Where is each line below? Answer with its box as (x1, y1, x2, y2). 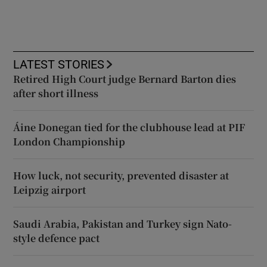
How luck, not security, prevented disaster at (13, 169, 229, 183)
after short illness (13, 86, 99, 101)
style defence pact (13, 231, 100, 246)
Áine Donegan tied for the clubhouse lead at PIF (13, 120, 246, 135)
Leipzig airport (13, 183, 86, 197)
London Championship (13, 135, 126, 149)
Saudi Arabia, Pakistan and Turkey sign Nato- (13, 217, 232, 231)
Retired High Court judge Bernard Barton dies (13, 72, 237, 86)
